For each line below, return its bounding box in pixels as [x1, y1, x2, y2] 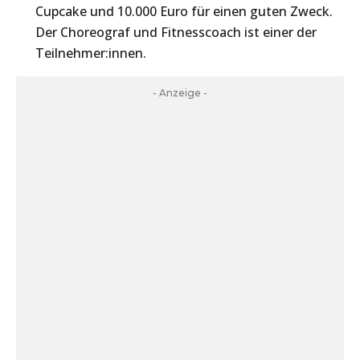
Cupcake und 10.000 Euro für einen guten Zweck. [35, 2, 333, 20]
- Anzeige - [153, 86, 207, 99]
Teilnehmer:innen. [35, 43, 146, 62]
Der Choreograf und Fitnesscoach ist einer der [35, 22, 317, 41]
